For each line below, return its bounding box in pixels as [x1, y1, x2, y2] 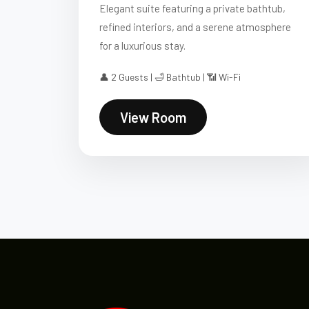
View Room [120, 109, 186, 126]
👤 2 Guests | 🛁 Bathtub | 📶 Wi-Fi [99, 71, 241, 83]
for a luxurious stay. [99, 39, 186, 52]
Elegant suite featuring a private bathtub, [99, 2, 286, 14]
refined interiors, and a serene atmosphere [99, 21, 291, 33]
